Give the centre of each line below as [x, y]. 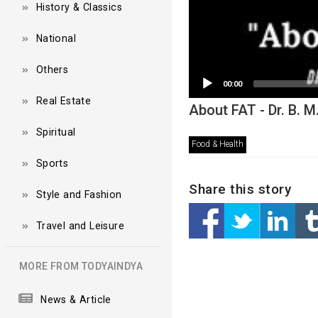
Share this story [240, 189]
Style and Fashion [79, 194]
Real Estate [64, 100]
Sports [52, 163]
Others [52, 69]
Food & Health [218, 144]
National [56, 38]
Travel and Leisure [80, 225]
